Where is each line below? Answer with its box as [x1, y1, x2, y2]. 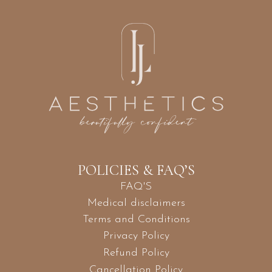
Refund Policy [103, 246, 169, 259]
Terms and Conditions [82, 213, 190, 225]
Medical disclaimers [87, 197, 185, 209]
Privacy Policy [103, 229, 169, 242]
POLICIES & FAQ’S [77, 161, 195, 179]
